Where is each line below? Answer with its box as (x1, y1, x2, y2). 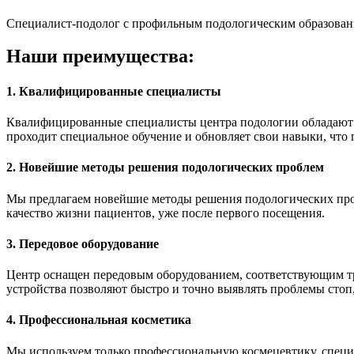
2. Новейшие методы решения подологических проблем (6, 160, 324, 175)
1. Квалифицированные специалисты (6, 84, 221, 98)
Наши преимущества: (6, 46, 194, 67)
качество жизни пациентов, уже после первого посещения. (6, 205, 325, 220)
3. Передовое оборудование (6, 236, 159, 250)
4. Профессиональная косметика (6, 313, 191, 327)
